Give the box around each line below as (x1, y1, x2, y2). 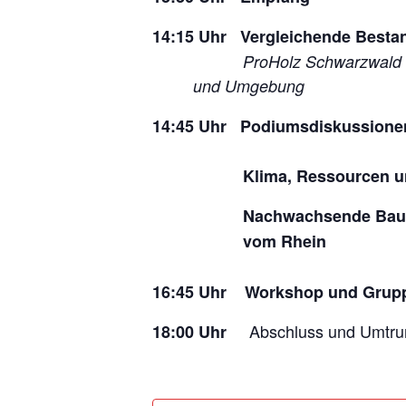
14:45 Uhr (152, 113, 240, 138)
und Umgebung (152, 73, 304, 97)
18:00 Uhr (152, 319, 227, 343)
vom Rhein (152, 228, 326, 253)
